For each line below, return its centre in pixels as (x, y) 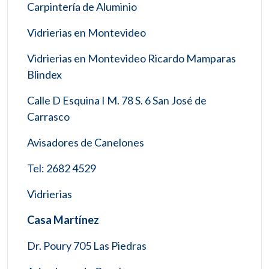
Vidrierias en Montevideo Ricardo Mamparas (131, 58)
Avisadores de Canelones (86, 142)
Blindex (44, 74)
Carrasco (48, 116)
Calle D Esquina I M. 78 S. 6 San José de (117, 100)
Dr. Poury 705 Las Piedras (87, 245)
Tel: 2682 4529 (62, 168)
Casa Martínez (63, 219)
